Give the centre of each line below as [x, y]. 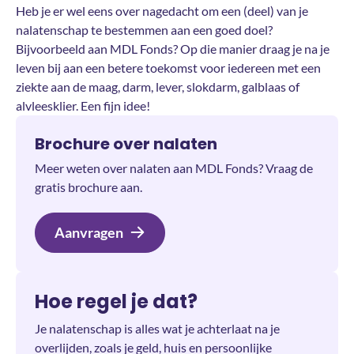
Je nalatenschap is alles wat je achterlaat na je [157, 328]
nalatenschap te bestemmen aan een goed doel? [144, 29]
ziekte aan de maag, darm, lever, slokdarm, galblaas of [158, 86]
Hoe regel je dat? [116, 301]
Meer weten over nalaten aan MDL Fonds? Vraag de [174, 168]
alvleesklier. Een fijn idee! [83, 105]
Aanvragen [89, 232]
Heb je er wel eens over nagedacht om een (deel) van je [162, 10]
